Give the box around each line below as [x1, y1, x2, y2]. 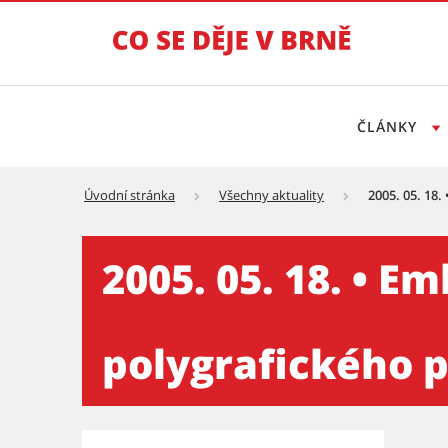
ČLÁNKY [356, 117, 422, 136]
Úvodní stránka [84, 186, 175, 204]
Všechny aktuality [219, 186, 324, 204]
